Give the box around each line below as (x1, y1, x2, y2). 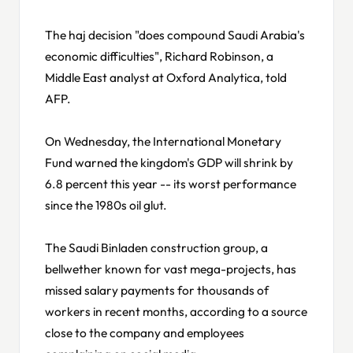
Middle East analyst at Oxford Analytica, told (45, 69, 287, 85)
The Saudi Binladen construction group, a (45, 239, 268, 255)
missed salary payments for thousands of (45, 281, 269, 298)
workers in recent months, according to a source (45, 303, 307, 319)
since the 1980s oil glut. (45, 196, 167, 213)
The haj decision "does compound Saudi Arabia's (45, 26, 305, 43)
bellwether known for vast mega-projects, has (45, 260, 296, 277)
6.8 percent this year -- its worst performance (45, 175, 296, 191)
